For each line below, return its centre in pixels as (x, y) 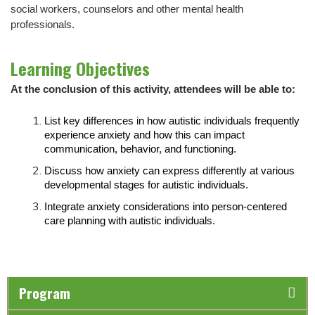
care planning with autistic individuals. (130, 220)
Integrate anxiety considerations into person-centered (166, 206)
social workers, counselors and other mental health (127, 9)
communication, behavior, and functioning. (140, 149)
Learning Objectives (80, 69)
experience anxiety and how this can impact (144, 135)
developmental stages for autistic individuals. (146, 185)
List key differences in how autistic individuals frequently (172, 121)
